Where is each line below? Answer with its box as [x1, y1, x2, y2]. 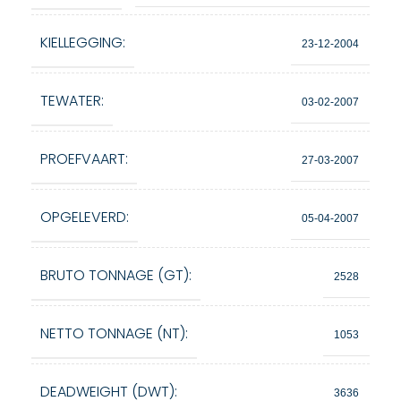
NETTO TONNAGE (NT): [40, 323, 188, 344]
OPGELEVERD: [40, 207, 129, 227]
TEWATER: [40, 90, 104, 111]
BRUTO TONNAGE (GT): [40, 265, 192, 286]
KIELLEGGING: [40, 32, 125, 53]
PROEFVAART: [40, 149, 128, 169]
